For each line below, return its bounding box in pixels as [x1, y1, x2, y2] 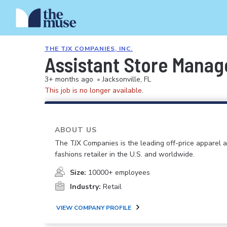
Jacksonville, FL [102, 74, 151, 84]
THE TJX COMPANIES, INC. [45, 45, 133, 53]
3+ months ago [45, 74, 93, 84]
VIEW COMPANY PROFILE [56, 203, 131, 212]
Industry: [70, 182, 101, 192]
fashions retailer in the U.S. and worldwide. [55, 149, 195, 160]
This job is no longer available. [45, 86, 143, 95]
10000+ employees [88, 168, 150, 178]
